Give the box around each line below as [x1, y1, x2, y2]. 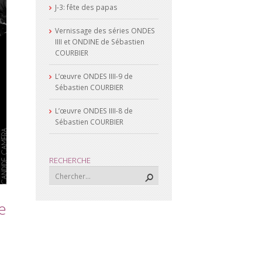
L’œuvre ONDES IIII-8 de [55, 106, 133, 116]
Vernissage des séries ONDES [55, 26, 155, 36]
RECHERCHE [49, 155, 91, 166]
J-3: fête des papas [55, 2, 118, 12]
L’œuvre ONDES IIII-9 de [55, 71, 133, 81]
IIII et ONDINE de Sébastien [55, 37, 144, 47]
